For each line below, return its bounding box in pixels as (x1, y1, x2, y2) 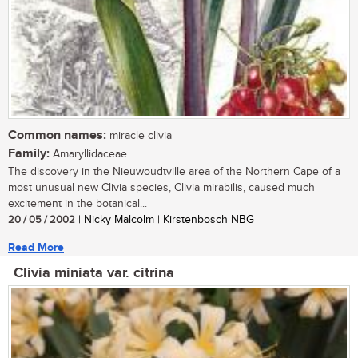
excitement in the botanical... (8, 197, 147, 211)
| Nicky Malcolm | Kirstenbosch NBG (75, 213, 254, 227)
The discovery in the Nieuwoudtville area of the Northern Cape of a (8, 165, 340, 179)
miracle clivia (106, 129, 172, 143)
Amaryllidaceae (50, 148, 127, 161)
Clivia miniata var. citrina (14, 265, 174, 283)
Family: (8, 146, 50, 162)
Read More (8, 241, 64, 255)
